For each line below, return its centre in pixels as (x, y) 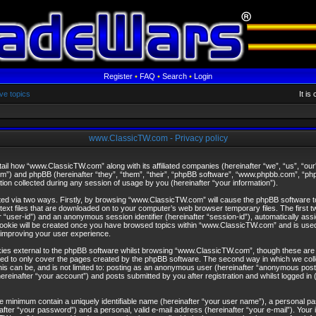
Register (118, 76)
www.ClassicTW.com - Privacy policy (158, 138)
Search (175, 76)
